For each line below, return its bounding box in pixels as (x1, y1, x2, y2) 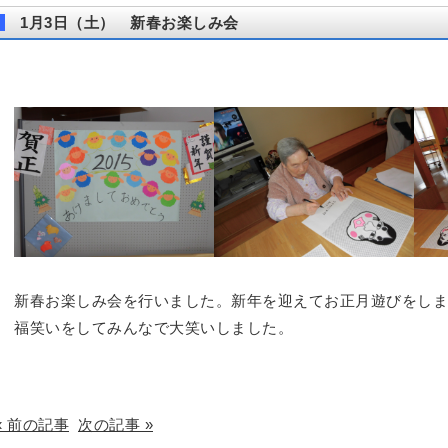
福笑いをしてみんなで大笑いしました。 (14, 319, 293, 336)
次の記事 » (78, 416, 153, 433)
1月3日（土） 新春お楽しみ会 (20, 14, 239, 31)
